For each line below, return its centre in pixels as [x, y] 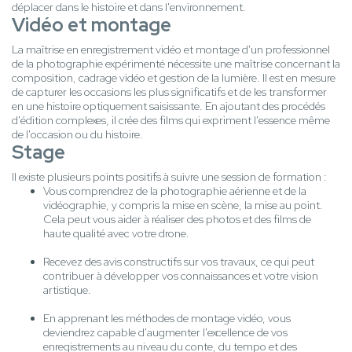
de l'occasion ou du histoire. [77, 135]
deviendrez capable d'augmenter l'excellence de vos [165, 333]
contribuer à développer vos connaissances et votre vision [181, 276]
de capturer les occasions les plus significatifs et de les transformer [169, 92]
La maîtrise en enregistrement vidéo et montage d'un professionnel [171, 50]
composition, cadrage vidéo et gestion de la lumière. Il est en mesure [174, 78]
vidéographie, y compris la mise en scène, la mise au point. [183, 205]
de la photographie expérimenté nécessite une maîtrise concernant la [176, 64]
